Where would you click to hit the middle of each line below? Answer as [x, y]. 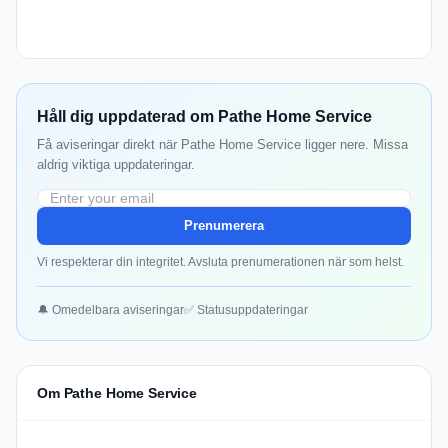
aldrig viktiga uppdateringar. [116, 165]
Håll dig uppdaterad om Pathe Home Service [204, 117]
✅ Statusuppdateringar [246, 310]
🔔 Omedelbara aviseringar [110, 310]
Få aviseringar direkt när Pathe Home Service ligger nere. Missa [222, 145]
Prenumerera [224, 226]
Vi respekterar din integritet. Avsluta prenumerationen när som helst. [220, 262]
